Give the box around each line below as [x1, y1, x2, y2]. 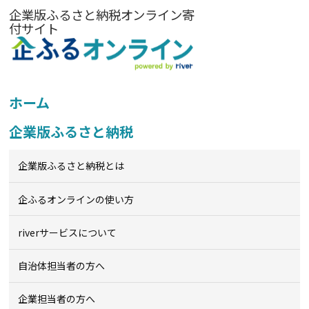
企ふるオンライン [18, 192, 96, 206]
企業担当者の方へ [18, 292, 96, 306]
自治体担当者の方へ [18, 259, 106, 273]
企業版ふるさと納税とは [18, 159, 125, 173]
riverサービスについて [18, 225, 117, 239]
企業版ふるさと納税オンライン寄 [9, 6, 195, 24]
